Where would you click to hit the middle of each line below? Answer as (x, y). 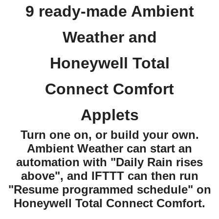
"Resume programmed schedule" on (109, 189)
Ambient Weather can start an (109, 148)
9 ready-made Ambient (109, 11)
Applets (109, 115)
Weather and (109, 37)
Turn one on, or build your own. (109, 135)
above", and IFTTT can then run (109, 176)
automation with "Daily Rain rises (109, 162)
